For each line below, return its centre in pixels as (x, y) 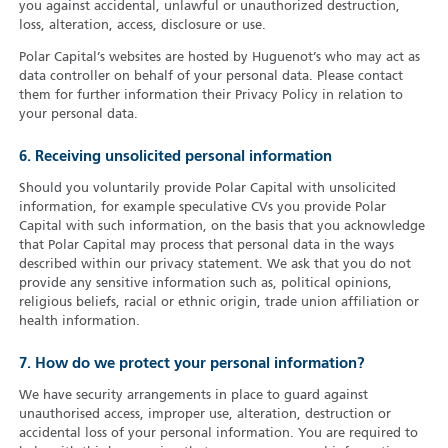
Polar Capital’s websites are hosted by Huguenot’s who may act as (219, 58)
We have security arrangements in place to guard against (193, 396)
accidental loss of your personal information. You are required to (218, 434)
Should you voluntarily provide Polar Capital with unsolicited (207, 189)
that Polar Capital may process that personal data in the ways (206, 246)
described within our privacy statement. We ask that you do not (214, 265)
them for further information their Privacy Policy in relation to (210, 96)
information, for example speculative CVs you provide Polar (202, 208)
